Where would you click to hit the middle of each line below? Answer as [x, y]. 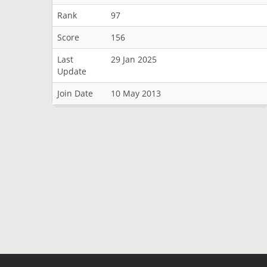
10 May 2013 [136, 93]
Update [72, 71]
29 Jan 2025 [134, 59]
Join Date [75, 93]
